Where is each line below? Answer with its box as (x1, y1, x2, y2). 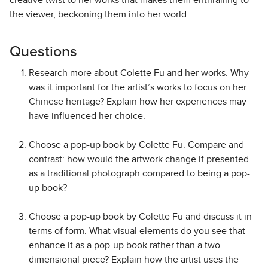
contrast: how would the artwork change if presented (29, 154, 249, 165)
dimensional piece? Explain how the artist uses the (29, 255, 239, 265)
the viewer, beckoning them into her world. (10, 10, 189, 20)
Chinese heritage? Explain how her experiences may (29, 97, 246, 107)
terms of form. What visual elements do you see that (29, 226, 245, 236)
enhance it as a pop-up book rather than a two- (29, 240, 223, 251)
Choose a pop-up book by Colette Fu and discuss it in (29, 212, 252, 222)
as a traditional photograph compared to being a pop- (29, 169, 250, 179)
